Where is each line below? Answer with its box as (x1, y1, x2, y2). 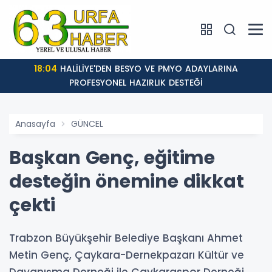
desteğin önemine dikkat (9, 169, 244, 195)
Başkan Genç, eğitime (9, 145, 215, 171)
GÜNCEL (71, 118, 103, 131)
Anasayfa (15, 118, 55, 131)
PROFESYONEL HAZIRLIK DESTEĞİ (69, 76, 203, 89)
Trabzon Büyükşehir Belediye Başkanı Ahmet (9, 231, 243, 246)
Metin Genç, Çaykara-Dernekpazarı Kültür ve (9, 248, 244, 263)
